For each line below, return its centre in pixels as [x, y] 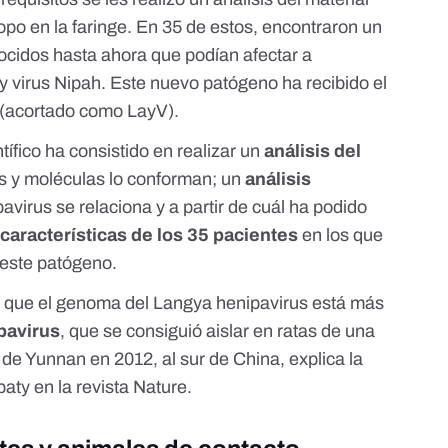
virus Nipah [57, 82]
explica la [326, 358]
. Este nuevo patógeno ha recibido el [244, 82]
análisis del [313, 150]
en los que [341, 234]
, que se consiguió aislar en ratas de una [218, 330]
